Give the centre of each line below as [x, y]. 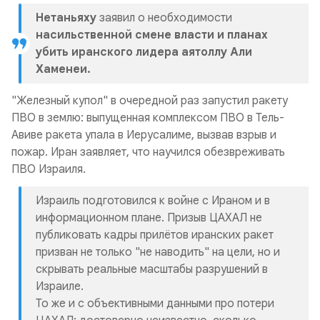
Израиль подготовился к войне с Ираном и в [153, 201]
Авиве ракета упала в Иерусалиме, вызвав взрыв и [144, 135]
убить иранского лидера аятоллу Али [144, 52]
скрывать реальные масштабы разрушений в [152, 269]
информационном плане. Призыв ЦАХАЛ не [149, 218]
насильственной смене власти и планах [152, 35]
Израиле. [60, 286]
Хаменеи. [63, 69]
